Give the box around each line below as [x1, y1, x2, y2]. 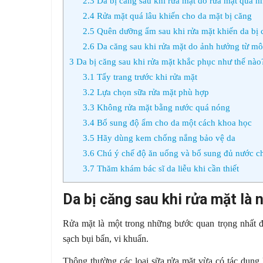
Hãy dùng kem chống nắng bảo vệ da [94, 133, 235, 143]
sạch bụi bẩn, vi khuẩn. [63, 234, 151, 244]
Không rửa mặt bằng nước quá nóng [94, 102, 230, 113]
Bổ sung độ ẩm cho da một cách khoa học [94, 117, 252, 128]
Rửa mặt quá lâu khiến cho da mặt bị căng [94, 11, 252, 21]
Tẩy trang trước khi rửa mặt [94, 72, 197, 82]
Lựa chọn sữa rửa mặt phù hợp [94, 87, 209, 97]
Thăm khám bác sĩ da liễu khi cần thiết [94, 163, 239, 174]
